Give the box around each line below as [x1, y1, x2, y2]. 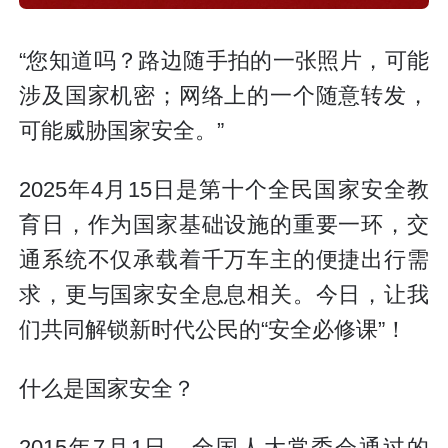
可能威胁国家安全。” [19, 118, 225, 143]
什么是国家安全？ [19, 376, 196, 401]
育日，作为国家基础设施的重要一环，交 [19, 212, 429, 237]
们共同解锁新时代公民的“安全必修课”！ [19, 317, 408, 342]
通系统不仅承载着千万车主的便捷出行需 [19, 247, 429, 272]
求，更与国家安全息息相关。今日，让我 [19, 282, 429, 307]
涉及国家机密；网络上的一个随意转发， [19, 83, 429, 108]
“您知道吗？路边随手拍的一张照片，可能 [19, 48, 429, 73]
